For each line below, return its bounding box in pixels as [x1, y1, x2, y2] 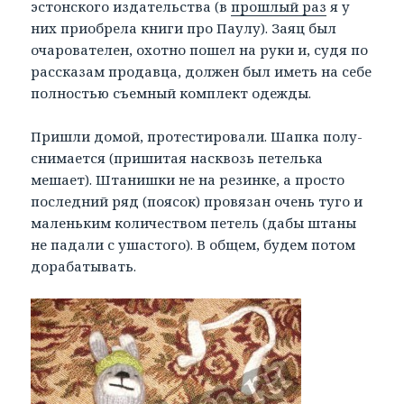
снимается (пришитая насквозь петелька [31, 149, 324, 168]
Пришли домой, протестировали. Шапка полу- [31, 127, 363, 146]
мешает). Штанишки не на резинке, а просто [31, 170, 345, 189]
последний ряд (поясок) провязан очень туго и [31, 192, 363, 211]
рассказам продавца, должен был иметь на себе [31, 62, 372, 81]
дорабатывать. [31, 257, 137, 276]
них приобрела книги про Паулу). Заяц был [31, 19, 337, 38]
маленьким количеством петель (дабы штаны [31, 214, 357, 233]
